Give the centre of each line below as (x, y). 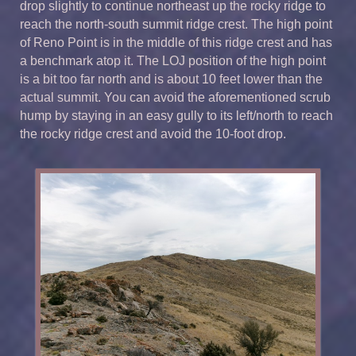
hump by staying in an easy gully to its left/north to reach (176, 116)
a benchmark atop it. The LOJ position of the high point (173, 61)
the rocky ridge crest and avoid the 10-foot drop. (153, 134)
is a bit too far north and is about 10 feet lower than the (171, 79)
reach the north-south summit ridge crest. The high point (176, 25)
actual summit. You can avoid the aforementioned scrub (175, 98)
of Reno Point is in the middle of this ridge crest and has (176, 43)
